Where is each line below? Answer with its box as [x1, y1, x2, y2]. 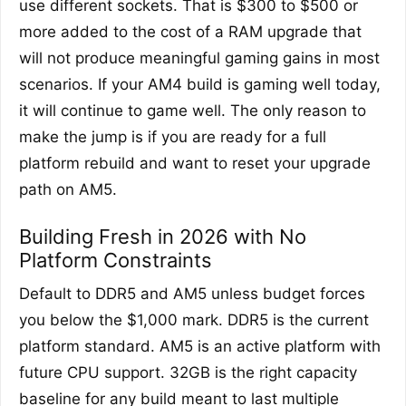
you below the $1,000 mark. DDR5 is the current [19, 311, 369, 330]
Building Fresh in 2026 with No [19, 225, 306, 249]
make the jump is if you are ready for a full [19, 128, 326, 147]
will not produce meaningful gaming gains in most [19, 49, 380, 68]
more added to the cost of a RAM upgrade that [19, 23, 362, 42]
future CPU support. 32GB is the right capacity [19, 363, 357, 382]
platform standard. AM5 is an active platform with [19, 337, 381, 356]
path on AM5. [19, 180, 117, 199]
